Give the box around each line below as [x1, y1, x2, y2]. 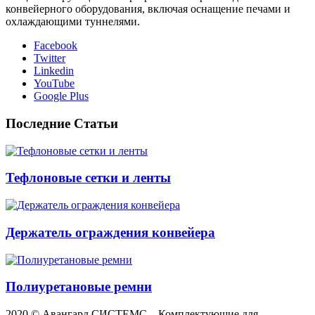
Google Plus [34, 90, 89, 103]
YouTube [34, 77, 75, 90]
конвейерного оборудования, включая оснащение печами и [6, 3, 290, 15]
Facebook [34, 39, 77, 52]
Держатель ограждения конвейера [6, 224, 215, 240]
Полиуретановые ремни [6, 279, 152, 295]
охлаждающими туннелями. [6, 15, 140, 28]
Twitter [34, 52, 65, 65]
